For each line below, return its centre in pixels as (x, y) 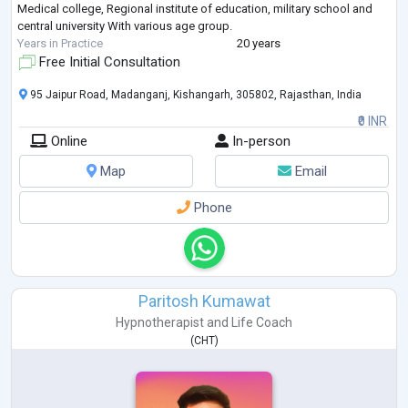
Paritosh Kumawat (204, 301)
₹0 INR (372, 122)
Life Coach (262, 323)
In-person (260, 142)
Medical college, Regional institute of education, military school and (195, 9)
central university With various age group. (125, 26)
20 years (258, 44)
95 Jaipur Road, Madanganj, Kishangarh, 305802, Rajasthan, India (194, 95)
